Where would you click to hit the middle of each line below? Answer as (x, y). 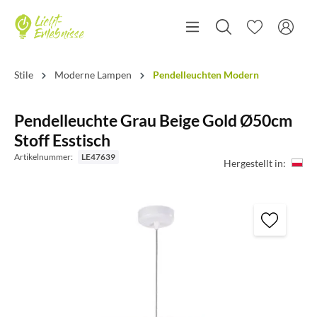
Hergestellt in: (255, 163)
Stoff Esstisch (62, 140)
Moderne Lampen (93, 75)
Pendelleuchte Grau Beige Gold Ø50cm (153, 120)
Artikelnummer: (44, 157)
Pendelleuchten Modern (206, 75)
